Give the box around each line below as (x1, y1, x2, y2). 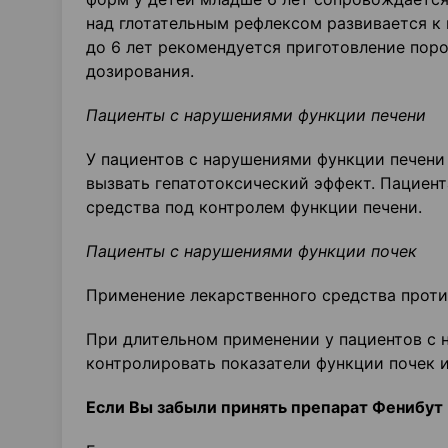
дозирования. (86, 61, 194, 81)
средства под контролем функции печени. (86, 197, 422, 217)
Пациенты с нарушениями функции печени (86, 105, 426, 125)
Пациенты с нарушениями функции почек (86, 241, 417, 261)
